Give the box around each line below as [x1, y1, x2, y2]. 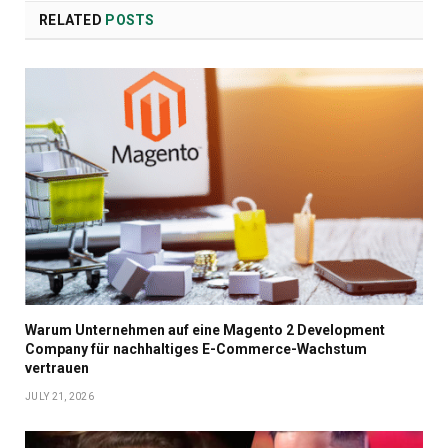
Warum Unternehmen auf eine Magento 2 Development [25, 322, 385, 339]
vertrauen [25, 360, 89, 377]
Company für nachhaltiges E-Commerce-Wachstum [25, 341, 367, 358]
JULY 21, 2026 [25, 391, 94, 403]
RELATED [39, 12, 106, 29]
